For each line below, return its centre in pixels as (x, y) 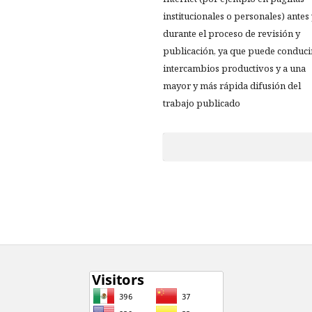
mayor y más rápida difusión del (232, 86)
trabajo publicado (202, 103)
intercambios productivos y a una (234, 68)
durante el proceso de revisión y (232, 33)
